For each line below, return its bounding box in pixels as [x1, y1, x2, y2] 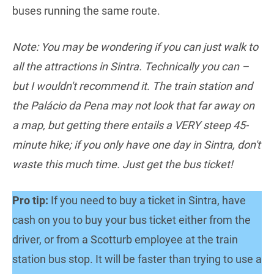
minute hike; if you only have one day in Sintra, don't [12, 138, 261, 151]
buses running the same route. [12, 4, 160, 17]
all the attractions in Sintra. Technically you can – [12, 59, 249, 73]
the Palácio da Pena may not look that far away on [12, 98, 254, 112]
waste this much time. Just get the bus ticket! [12, 157, 233, 171]
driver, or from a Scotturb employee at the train [12, 232, 238, 246]
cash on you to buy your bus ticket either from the [12, 213, 251, 226]
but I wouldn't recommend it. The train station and [12, 79, 253, 92]
